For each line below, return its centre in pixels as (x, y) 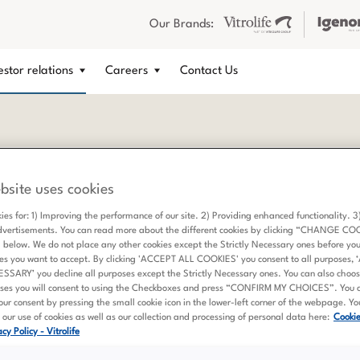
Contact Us (209, 71)
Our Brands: (182, 24)
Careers (127, 71)
